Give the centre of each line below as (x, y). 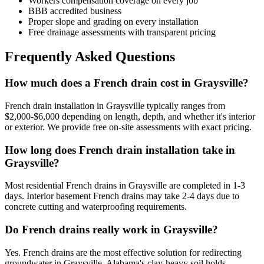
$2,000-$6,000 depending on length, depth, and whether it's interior (130, 117)
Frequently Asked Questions (90, 57)
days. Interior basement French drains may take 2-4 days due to (122, 196)
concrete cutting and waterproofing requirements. (96, 207)
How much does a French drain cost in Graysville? (127, 83)
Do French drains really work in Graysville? (111, 230)
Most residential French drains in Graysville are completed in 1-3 (125, 186)
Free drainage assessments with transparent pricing (122, 32)
